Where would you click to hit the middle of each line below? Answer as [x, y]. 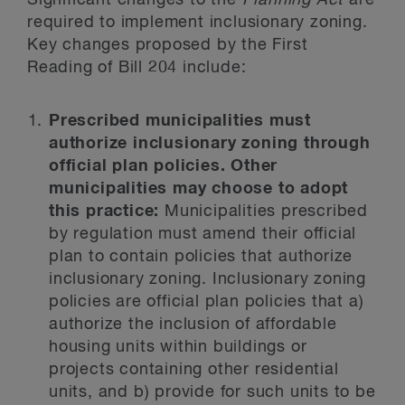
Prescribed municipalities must [180, 121]
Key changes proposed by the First [168, 45]
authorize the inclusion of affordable [193, 325]
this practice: [107, 212]
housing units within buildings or [178, 347]
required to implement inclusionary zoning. [198, 23]
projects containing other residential [194, 370]
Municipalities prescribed [267, 212]
